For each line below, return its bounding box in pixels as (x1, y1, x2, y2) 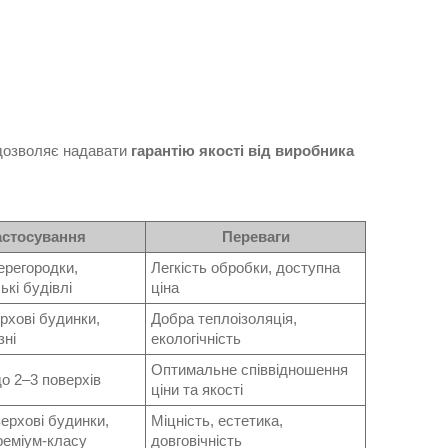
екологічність (151, 330, 241, 348)
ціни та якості (151, 381, 243, 399)
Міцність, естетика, (151, 412, 283, 430)
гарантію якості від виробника (131, 142, 354, 160)
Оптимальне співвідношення (151, 361, 348, 379)
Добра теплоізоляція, (151, 310, 297, 328)
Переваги (221, 228, 290, 246)
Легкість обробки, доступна (151, 259, 340, 277)
